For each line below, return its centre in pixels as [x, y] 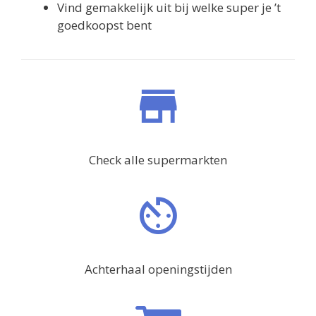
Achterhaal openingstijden [158, 269]
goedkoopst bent [104, 25]
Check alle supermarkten [158, 159]
